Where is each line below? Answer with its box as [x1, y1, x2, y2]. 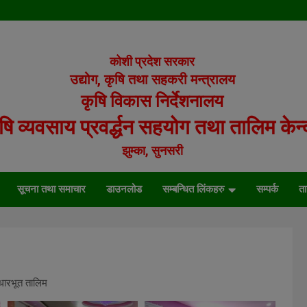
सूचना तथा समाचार [17, 183, 86, 195]
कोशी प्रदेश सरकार [110, 54, 195, 69]
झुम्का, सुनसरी [121, 143, 183, 158]
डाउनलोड [106, 183, 142, 195]
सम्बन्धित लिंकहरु [162, 183, 224, 195]
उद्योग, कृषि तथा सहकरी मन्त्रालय [69, 71, 235, 88]
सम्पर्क [256, 183, 278, 195]
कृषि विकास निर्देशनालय [81, 91, 224, 111]
